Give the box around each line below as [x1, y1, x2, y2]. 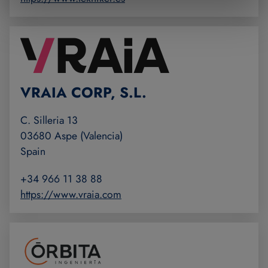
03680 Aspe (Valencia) [20, 128, 123, 144]
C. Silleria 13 [20, 112, 78, 129]
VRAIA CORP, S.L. [20, 82, 147, 103]
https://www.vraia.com [20, 187, 121, 203]
